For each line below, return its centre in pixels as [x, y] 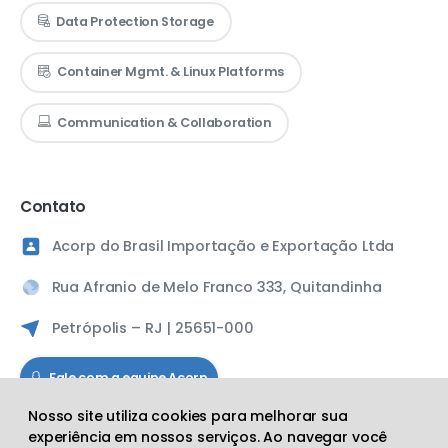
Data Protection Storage [135, 21]
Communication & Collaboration [164, 122]
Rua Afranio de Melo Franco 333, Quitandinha [216, 287]
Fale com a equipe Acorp [128, 378]
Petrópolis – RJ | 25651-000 [152, 328]
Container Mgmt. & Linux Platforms [170, 72]
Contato [53, 206]
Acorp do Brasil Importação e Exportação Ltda [223, 246]
